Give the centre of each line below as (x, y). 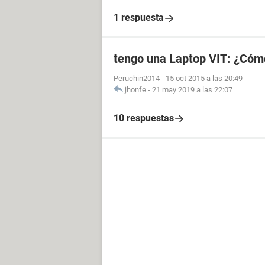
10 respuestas (144, 118)
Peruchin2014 (137, 78)
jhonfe (135, 90)
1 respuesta (139, 17)
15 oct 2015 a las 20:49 (204, 78)
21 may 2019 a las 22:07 (192, 90)
